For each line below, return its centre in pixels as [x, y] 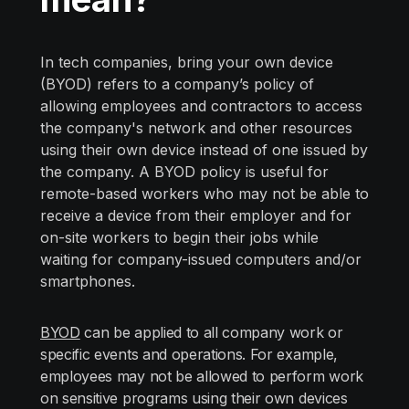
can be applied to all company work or [211, 332]
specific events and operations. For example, [189, 354]
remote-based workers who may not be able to [204, 194]
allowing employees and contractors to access [201, 106]
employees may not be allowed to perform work [202, 376]
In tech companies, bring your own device [187, 62]
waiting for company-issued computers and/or [201, 259]
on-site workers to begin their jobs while [179, 237]
